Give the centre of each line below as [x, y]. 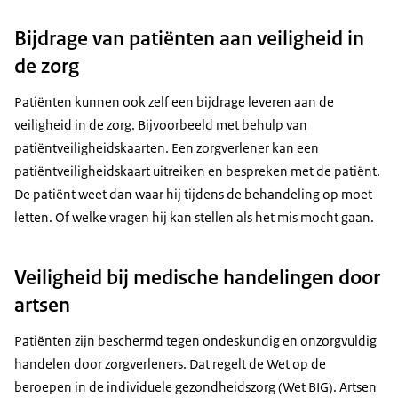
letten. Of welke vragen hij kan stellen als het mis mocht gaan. [194, 218]
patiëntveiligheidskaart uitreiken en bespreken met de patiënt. [197, 171]
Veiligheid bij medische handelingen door [197, 277]
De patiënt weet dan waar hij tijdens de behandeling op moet [193, 195]
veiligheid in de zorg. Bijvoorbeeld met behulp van [161, 125]
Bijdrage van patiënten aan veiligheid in [189, 39]
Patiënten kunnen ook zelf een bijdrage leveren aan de [174, 102]
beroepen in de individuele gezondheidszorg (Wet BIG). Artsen [195, 386]
